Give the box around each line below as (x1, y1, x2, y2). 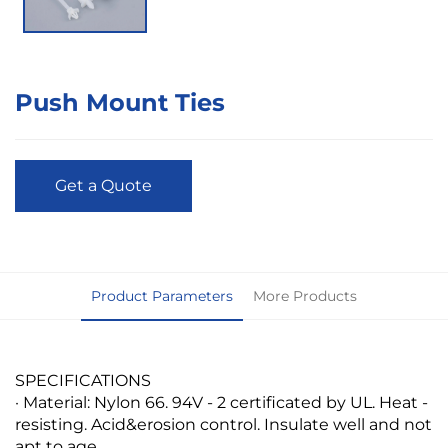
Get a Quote (55, 175, 152, 195)
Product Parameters (91, 286, 233, 305)
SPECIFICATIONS (15, 370, 151, 390)
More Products (253, 286, 357, 305)
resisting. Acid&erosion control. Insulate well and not (15, 414, 432, 434)
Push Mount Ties (15, 87, 225, 117)
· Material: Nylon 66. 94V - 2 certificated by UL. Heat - (15, 392, 428, 412)
